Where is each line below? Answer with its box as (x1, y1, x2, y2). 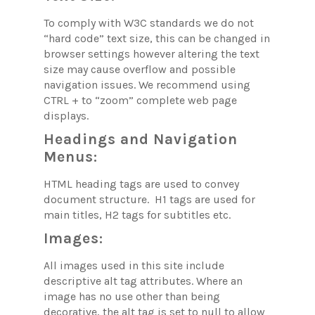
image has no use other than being (44, 289, 221, 303)
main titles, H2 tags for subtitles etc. (44, 207, 231, 221)
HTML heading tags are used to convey (44, 176, 240, 191)
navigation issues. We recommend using (44, 77, 251, 91)
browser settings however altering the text (44, 46, 260, 60)
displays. (44, 108, 89, 122)
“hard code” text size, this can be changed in (44, 31, 271, 45)
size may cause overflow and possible (44, 62, 236, 76)
